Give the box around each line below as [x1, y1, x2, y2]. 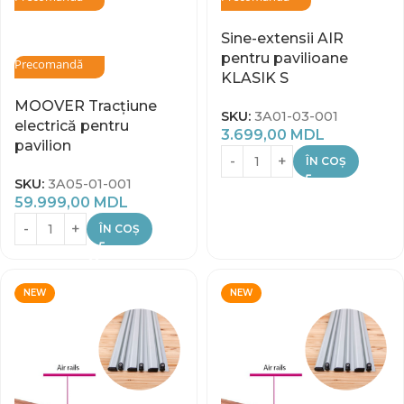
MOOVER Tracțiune [14, 97, 157, 115]
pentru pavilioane [221, 50, 348, 67]
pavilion [14, 137, 71, 154]
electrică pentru [14, 117, 129, 134]
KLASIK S [221, 69, 289, 87]
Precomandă [14, 56, 83, 72]
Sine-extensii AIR [221, 30, 344, 47]
